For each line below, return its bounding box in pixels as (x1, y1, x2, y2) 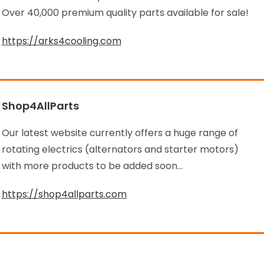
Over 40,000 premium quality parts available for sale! (1, 6, 249, 20)
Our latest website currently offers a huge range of (1, 126, 238, 140)
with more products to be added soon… (1, 159, 183, 173)
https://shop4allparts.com (1, 187, 127, 202)
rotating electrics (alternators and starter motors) (1, 143, 239, 157)
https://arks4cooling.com (1, 34, 121, 48)
